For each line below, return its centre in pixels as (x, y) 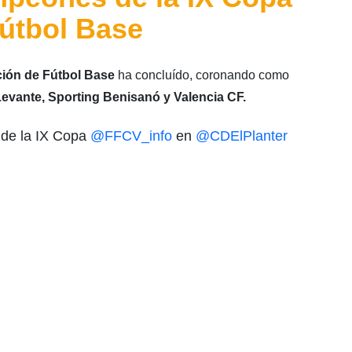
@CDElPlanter (241, 136)
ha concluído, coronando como (202, 75)
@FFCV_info (131, 136)
